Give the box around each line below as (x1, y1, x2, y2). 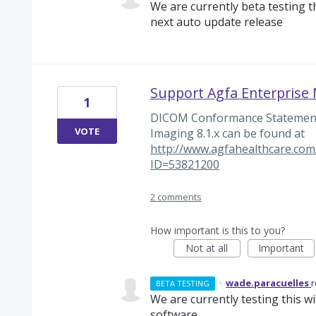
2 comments (150, 190, 202, 203)
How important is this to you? (150, 223, 285, 237)
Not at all (186, 241, 229, 255)
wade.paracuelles (226, 276, 310, 289)
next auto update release (150, 14, 283, 30)
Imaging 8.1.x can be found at (150, 126, 305, 142)
